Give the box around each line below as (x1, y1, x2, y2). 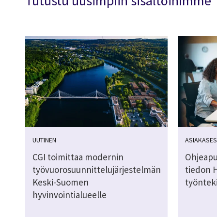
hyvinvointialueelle (32, 189, 107, 201)
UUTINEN (32, 136, 56, 145)
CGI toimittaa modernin (32, 151, 124, 163)
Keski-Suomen (32, 176, 89, 188)
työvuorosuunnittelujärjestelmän (32, 164, 161, 176)
